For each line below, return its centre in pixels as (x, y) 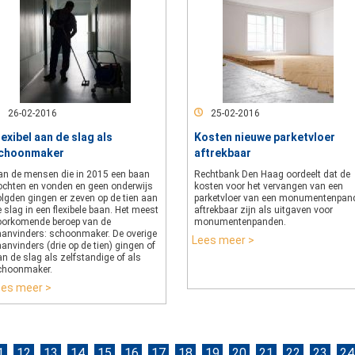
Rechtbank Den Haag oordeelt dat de (272, 174)
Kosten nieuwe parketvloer (265, 137)
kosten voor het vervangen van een (269, 186)
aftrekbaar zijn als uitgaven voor (263, 210)
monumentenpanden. (240, 222)
